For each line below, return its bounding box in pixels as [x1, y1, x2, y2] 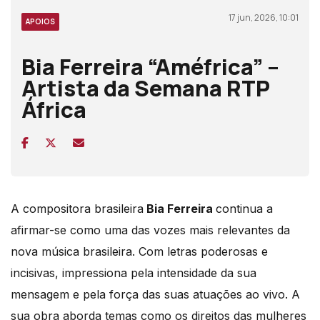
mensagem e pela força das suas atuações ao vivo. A [11, 286, 300, 301]
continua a [216, 201, 273, 216]
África [21, 94, 86, 124]
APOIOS [26, 16, 55, 26]
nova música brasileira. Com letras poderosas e [11, 244, 268, 259]
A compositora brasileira [11, 201, 144, 216]
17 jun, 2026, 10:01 [229, 11, 299, 24]
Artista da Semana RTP [21, 72, 270, 103]
